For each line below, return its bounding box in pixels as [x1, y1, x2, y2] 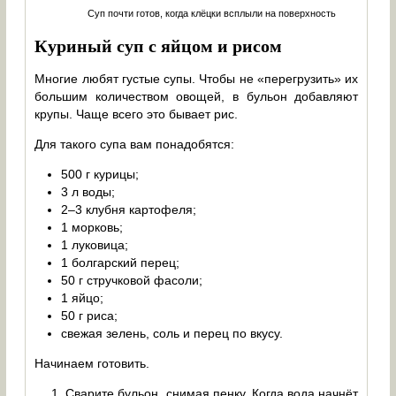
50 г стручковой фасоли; [61, 272, 203, 287]
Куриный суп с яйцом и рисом [34, 33, 283, 59]
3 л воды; [61, 184, 116, 199]
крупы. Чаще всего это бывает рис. [34, 106, 239, 121]
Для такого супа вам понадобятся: [34, 136, 235, 151]
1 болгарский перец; [61, 255, 180, 270]
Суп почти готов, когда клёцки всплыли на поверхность [88, 8, 337, 19]
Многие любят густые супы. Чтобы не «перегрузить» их [34, 71, 359, 86]
